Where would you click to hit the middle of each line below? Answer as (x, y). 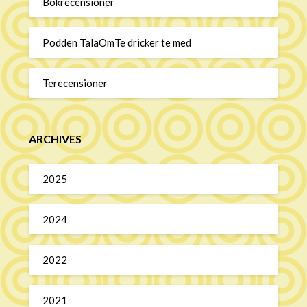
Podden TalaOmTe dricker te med (117, 42)
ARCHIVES (56, 139)
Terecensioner (75, 83)
